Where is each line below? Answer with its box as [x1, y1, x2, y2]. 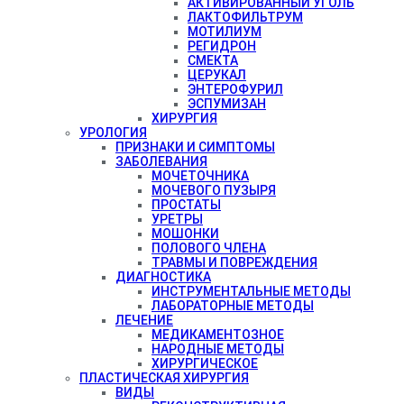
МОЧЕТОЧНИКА [151, 168, 249, 183]
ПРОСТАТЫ [151, 197, 221, 212]
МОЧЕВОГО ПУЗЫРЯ [151, 182, 276, 197]
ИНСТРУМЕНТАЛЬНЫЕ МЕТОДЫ [151, 283, 351, 298]
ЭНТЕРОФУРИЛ [188, 81, 283, 96]
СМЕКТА [188, 52, 238, 68]
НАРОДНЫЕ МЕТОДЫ [151, 341, 284, 356]
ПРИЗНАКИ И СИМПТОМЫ [115, 139, 275, 154]
